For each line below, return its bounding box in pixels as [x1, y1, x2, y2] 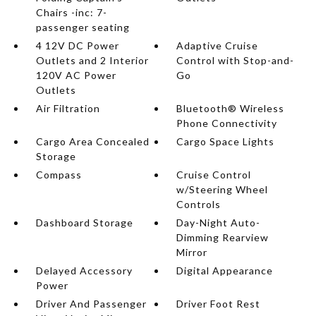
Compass [35, 169, 82, 181]
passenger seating [35, 21, 130, 33]
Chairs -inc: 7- [35, 6, 107, 18]
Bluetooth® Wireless [176, 102, 285, 114]
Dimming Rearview [176, 231, 269, 243]
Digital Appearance [176, 265, 274, 276]
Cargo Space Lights [176, 135, 275, 147]
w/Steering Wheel [176, 183, 269, 195]
